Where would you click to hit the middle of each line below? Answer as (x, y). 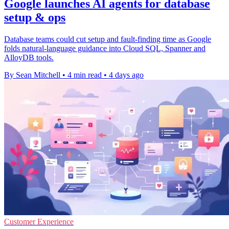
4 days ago (126, 75)
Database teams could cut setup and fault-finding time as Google (108, 39)
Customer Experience (39, 222)
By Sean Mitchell (32, 75)
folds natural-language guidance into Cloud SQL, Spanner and (105, 49)
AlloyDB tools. (29, 58)
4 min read (85, 75)
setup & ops (35, 18)
